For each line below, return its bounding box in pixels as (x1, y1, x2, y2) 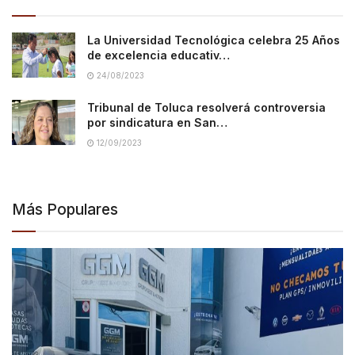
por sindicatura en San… (87, 115, 227, 129)
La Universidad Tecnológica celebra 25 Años (87, 32, 340, 47)
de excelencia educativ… (87, 48, 230, 62)
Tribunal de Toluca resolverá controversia (87, 100, 326, 114)
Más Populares (12, 200, 118, 219)
